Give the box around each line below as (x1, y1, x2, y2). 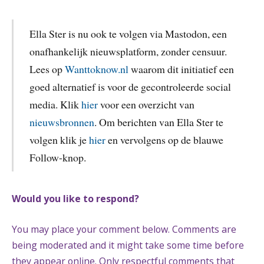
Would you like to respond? (12, 192, 139, 205)
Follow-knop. (29, 150, 86, 165)
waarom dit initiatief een (128, 62, 234, 77)
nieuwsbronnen (29, 115, 94, 130)
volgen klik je (29, 133, 89, 147)
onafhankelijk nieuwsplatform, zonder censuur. (29, 44, 227, 59)
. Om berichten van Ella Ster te (94, 115, 223, 130)
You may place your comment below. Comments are (12, 222, 236, 236)
